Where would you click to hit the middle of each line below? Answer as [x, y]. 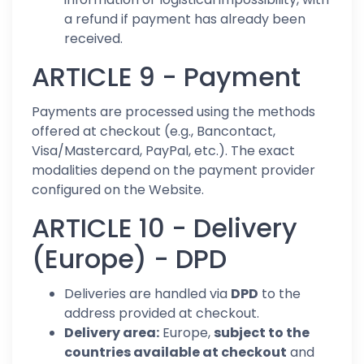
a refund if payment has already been [185, 19]
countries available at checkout [175, 352]
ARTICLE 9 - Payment [166, 77]
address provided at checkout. [162, 313]
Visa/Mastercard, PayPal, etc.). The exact [163, 151]
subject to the [262, 333]
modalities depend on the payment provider [173, 170]
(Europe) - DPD [129, 259]
